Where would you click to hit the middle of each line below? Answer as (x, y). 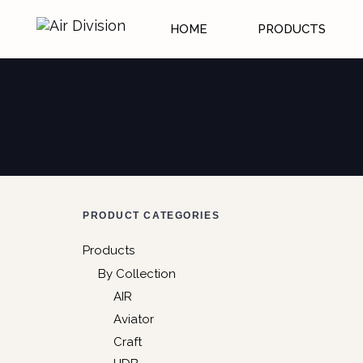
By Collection (137, 273)
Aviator (133, 319)
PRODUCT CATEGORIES (152, 216)
